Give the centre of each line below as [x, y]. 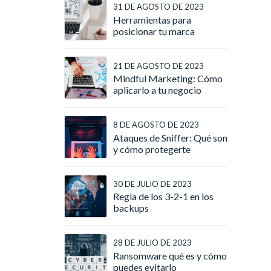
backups [131, 208]
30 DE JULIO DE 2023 [152, 184]
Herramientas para [152, 19]
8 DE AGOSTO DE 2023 [156, 125]
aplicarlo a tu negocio [157, 90]
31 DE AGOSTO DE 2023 [158, 6]
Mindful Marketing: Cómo [168, 79]
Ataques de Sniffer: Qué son [170, 137]
